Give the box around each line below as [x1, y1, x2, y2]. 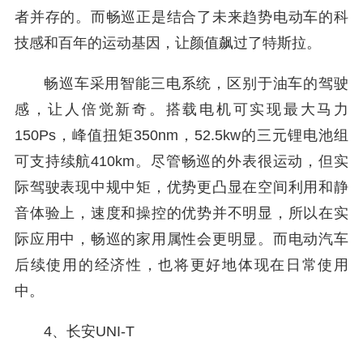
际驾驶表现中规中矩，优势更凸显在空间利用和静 [15, 179, 348, 195]
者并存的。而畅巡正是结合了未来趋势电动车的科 [15, 9, 348, 25]
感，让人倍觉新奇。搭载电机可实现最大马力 [15, 101, 348, 117]
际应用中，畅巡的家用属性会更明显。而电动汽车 [15, 231, 348, 247]
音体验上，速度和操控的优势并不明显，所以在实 [15, 205, 348, 221]
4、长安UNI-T [44, 323, 135, 340]
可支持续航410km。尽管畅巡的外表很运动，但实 [15, 153, 348, 169]
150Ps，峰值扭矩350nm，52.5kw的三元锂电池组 [15, 127, 348, 143]
